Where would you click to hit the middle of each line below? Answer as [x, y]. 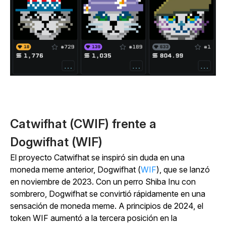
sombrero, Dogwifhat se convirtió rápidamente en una [108, 194]
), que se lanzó [183, 170]
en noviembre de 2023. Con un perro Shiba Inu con [103, 182]
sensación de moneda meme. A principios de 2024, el [107, 206]
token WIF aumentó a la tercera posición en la [94, 218]
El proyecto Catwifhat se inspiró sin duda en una [97, 158]
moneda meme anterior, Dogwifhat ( [75, 170]
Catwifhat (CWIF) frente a [83, 124]
